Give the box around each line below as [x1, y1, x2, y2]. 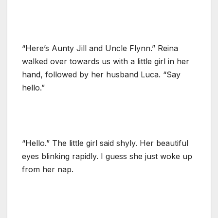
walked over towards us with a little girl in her [22, 56, 189, 66]
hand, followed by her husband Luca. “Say [22, 69, 181, 79]
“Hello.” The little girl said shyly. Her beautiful [22, 138, 188, 148]
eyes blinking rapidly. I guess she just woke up [22, 151, 192, 161]
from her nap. [22, 164, 73, 174]
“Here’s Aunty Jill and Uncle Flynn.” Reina [22, 43, 178, 53]
